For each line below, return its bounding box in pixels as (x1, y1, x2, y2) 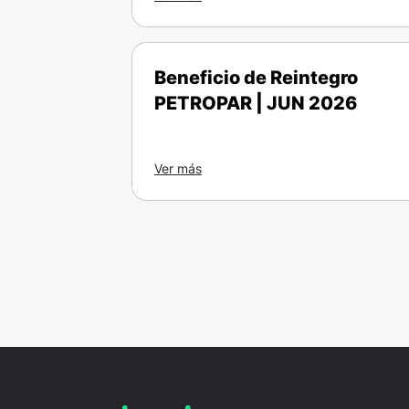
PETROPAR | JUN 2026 (154, 92, 357, 114)
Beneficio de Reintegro (154, 67, 358, 89)
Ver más (154, 161, 202, 176)
